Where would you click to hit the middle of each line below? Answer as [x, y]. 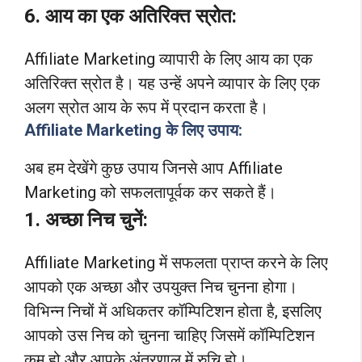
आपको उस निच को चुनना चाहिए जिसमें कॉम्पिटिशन [169, 336]
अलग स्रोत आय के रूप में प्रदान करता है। [146, 107]
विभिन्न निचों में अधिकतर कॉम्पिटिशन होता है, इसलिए [173, 311]
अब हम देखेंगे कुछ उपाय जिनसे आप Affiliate [154, 168]
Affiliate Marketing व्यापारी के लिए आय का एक [168, 59]
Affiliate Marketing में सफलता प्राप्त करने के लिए [176, 263]
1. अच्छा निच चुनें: [86, 220]
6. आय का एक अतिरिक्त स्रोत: [130, 16]
